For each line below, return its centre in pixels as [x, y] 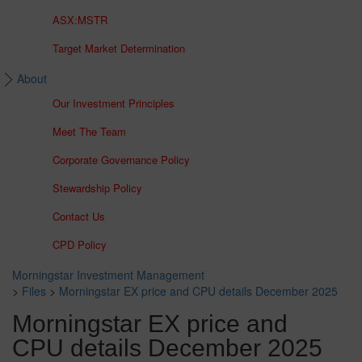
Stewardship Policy [97, 188]
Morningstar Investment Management [108, 275]
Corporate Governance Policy [121, 160]
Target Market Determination [119, 48]
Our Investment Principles [114, 103]
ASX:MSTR [80, 20]
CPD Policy [80, 245]
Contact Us [79, 217]
